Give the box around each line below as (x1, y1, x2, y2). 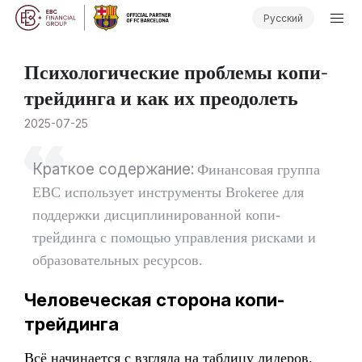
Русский (263, 11, 303, 24)
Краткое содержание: (32, 160, 195, 179)
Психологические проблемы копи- (24, 57, 329, 85)
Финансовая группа (197, 162, 321, 178)
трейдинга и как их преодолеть (24, 82, 299, 111)
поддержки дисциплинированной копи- (32, 207, 281, 223)
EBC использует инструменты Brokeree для (32, 184, 305, 200)
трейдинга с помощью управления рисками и (32, 229, 317, 246)
